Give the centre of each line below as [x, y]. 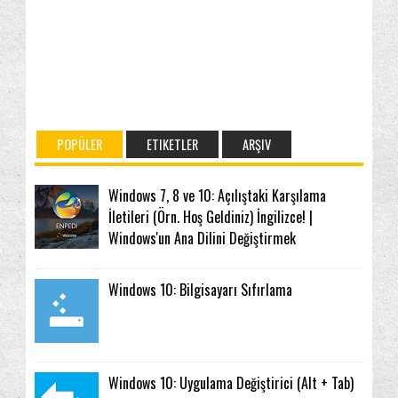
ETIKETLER [172, 145]
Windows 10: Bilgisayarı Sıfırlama [201, 289]
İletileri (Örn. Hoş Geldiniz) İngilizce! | [211, 217]
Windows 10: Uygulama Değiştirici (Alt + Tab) [231, 383]
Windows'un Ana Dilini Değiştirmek [203, 239]
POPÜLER [80, 145]
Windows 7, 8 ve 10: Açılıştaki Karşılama [218, 196]
